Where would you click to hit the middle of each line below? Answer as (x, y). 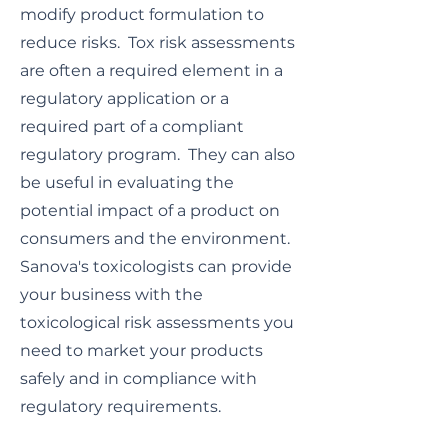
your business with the (111, 294)
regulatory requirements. (120, 406)
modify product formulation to (142, 14)
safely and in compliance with (138, 378)
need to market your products (141, 350)
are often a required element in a (151, 70)
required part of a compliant (132, 126)
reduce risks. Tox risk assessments (157, 42)
